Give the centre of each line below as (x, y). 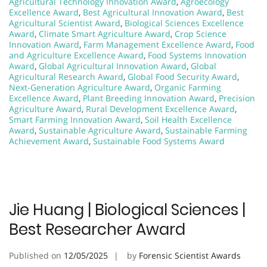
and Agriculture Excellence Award (76, 55)
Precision (237, 98)
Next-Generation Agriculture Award (80, 87)
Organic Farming (188, 87)
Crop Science (201, 33)
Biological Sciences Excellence (184, 23)
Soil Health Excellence (188, 119)
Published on (36, 255)
